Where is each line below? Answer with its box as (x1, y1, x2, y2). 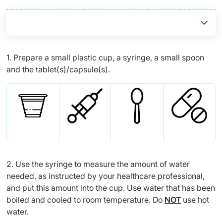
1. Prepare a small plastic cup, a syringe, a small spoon (6, 53, 204, 62)
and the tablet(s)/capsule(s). (6, 64, 110, 74)
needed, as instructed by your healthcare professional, (6, 171, 205, 181)
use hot (181, 195, 209, 205)
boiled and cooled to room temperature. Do (6, 195, 165, 205)
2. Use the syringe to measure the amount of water (6, 159, 190, 169)
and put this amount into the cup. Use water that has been (6, 183, 215, 193)
